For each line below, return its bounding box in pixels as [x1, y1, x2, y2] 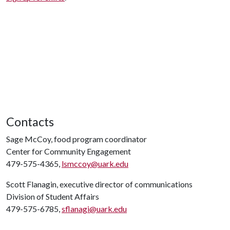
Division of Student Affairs [6, 191, 99, 201]
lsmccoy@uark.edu [62, 159, 128, 168]
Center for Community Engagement [6, 146, 131, 156]
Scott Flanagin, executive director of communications [6, 179, 193, 189]
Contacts [6, 114, 54, 129]
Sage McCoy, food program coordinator [6, 134, 147, 144]
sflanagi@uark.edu [62, 204, 127, 214]
